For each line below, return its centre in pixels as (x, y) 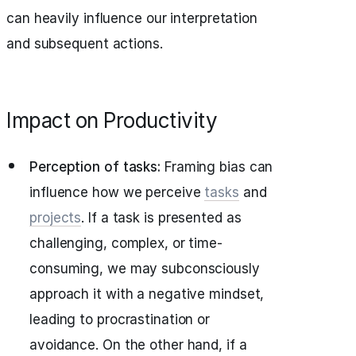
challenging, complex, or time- (126, 243)
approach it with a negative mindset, (147, 294)
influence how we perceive (117, 192)
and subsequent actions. (85, 44)
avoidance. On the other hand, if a (138, 345)
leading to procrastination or (120, 319)
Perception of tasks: (95, 167)
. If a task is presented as (161, 218)
